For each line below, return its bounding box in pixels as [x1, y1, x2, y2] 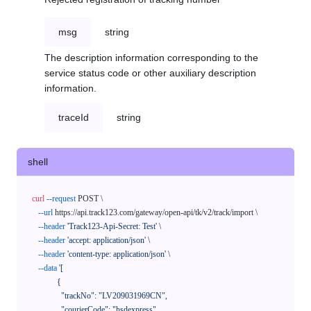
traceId [58, 112, 89, 124]
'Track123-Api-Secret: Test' [67, 221, 157, 232]
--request [47, 194, 76, 204]
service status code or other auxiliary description [44, 67, 256, 79]
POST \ [76, 194, 103, 204]
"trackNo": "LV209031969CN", [32, 291, 61, 301]
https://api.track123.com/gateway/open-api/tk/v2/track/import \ [53, 208, 258, 218]
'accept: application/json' [67, 235, 146, 246]
